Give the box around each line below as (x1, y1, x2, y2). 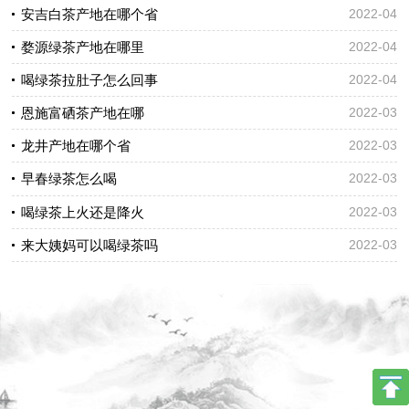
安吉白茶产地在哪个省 (21, 5, 159, 22)
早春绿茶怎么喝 (21, 171, 118, 187)
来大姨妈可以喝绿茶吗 (21, 236, 159, 253)
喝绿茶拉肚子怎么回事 (21, 71, 159, 88)
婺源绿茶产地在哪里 (21, 38, 145, 55)
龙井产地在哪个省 (21, 138, 131, 154)
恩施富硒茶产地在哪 (21, 105, 145, 121)
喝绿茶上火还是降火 (21, 204, 145, 220)
